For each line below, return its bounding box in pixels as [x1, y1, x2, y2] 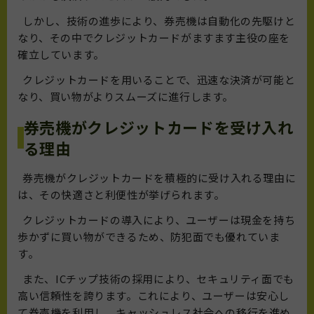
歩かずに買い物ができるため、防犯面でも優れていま [18, 229, 280, 245]
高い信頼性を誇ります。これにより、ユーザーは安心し [18, 288, 290, 303]
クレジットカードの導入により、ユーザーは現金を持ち [18, 212, 296, 228]
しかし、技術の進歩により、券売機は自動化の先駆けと [18, 13, 296, 29]
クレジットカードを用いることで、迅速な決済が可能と [18, 72, 296, 88]
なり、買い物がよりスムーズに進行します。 [18, 89, 233, 104]
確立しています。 [18, 47, 104, 62]
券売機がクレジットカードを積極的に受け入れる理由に [18, 170, 296, 186]
